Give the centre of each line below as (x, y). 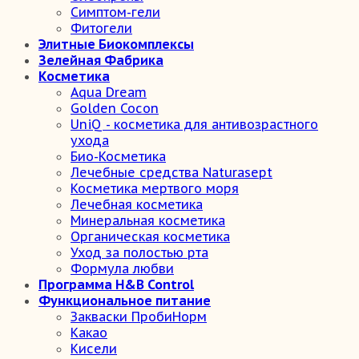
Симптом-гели (115, 12)
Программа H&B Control (116, 284)
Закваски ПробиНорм (139, 317)
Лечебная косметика (137, 204)
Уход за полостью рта (139, 252)
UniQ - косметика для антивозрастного (194, 124)
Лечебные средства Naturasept (171, 172)
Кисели (94, 349)
